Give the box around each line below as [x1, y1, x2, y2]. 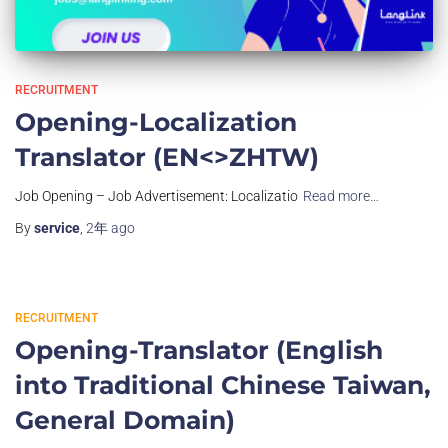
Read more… [303, 187, 379, 204]
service [34, 219, 80, 236]
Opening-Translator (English [15, 334, 383, 365]
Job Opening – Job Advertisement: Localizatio [15, 187, 298, 204]
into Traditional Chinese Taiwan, [15, 369, 431, 400]
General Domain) [15, 404, 235, 435]
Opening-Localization [15, 106, 297, 137]
